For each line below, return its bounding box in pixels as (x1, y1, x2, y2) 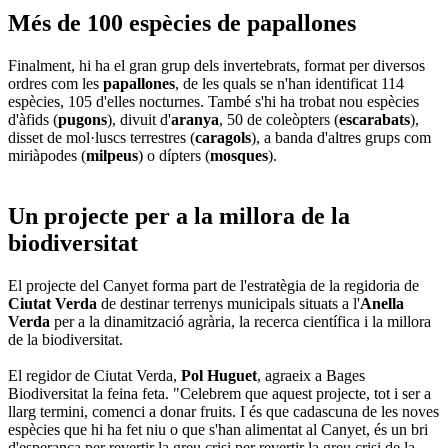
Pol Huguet (181, 366, 257, 384)
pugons (58, 111, 107, 129)
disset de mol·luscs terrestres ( (8, 129, 195, 147)
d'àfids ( (8, 111, 58, 129)
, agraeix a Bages (257, 366, 365, 384)
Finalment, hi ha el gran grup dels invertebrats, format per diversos (8, 57, 425, 75)
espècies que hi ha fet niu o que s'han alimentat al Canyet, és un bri (8, 420, 428, 438)
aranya (171, 111, 219, 129)
